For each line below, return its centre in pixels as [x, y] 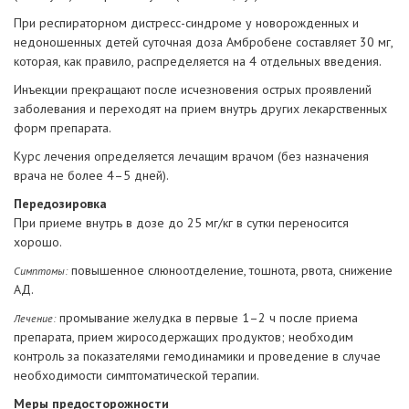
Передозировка [60, 204]
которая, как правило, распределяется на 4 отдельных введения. [198, 62]
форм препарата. [63, 128]
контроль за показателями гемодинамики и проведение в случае [197, 357]
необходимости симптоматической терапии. [136, 376]
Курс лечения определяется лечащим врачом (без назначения [191, 157]
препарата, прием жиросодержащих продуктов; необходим [184, 337]
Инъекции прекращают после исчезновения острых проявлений [193, 90]
